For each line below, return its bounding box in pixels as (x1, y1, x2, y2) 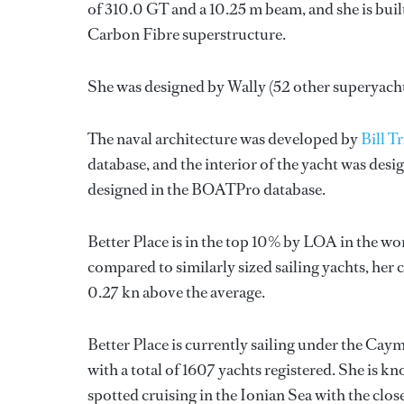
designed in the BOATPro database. (87, 179, 326, 200)
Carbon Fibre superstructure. (87, 23, 286, 45)
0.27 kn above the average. (87, 281, 265, 303)
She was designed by (87, 76, 227, 97)
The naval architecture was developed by (87, 128, 361, 150)
